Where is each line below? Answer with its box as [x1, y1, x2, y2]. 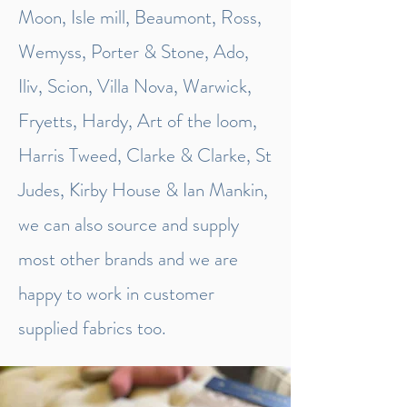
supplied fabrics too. [18, 314, 166, 342]
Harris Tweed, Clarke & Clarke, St [18, 142, 272, 169]
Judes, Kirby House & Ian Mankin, [18, 176, 268, 203]
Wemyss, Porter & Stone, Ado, [18, 38, 249, 65]
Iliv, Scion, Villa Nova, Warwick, [18, 73, 252, 100]
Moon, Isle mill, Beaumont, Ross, [18, 4, 262, 31]
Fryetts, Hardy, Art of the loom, [18, 107, 257, 134]
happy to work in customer [18, 280, 214, 307]
